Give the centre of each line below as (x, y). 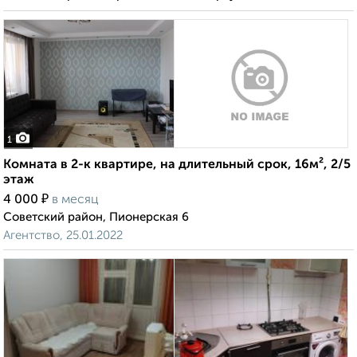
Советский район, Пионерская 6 (96, 218)
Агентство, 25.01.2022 (63, 236)
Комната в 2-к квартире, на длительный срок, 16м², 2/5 (177, 165)
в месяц (75, 200)
